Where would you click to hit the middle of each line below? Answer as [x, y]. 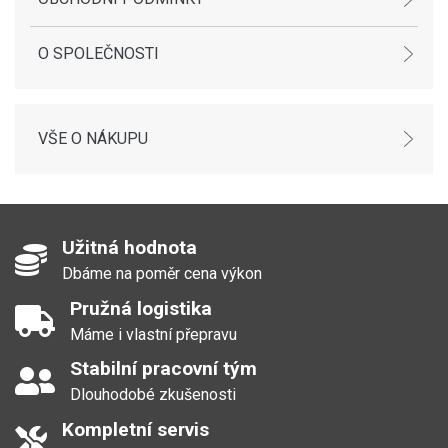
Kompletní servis [136, 429]
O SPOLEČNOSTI [98, 53]
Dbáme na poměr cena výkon [162, 274]
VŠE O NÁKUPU [93, 138]
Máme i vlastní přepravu [154, 334]
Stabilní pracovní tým [164, 369]
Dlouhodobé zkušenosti [153, 395]
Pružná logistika [141, 308]
